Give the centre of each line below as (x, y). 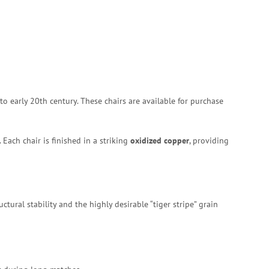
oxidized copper (160, 140)
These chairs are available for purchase (152, 101)
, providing (209, 140)
